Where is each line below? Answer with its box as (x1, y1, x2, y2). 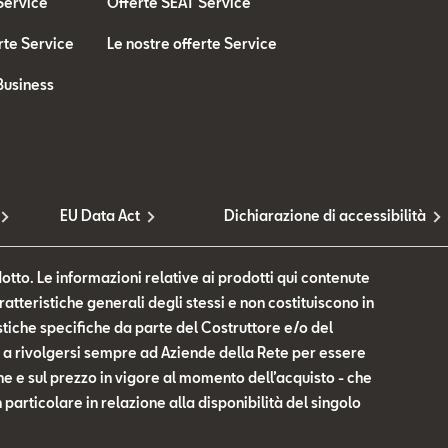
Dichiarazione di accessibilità (224, 207, 426, 224)
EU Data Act (59, 207, 140, 224)
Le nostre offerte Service (107, 35, 278, 52)
